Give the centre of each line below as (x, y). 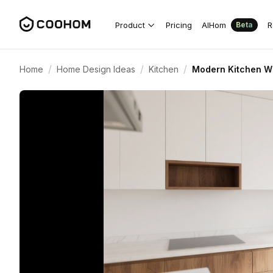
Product (130, 25)
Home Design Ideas (96, 69)
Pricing (179, 25)
